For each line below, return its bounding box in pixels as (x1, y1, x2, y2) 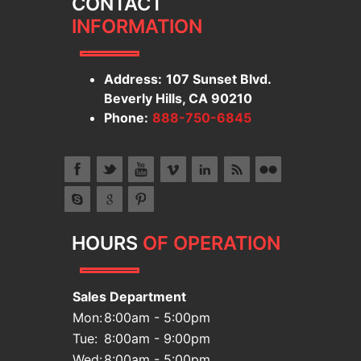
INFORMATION (72, 14, 203, 38)
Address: (104, 70, 163, 87)
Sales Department (73, 288, 187, 305)
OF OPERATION (143, 230, 281, 255)
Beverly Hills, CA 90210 (104, 89, 253, 106)
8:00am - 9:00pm (104, 330, 211, 346)
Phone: (104, 109, 149, 126)
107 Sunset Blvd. (166, 70, 272, 87)
